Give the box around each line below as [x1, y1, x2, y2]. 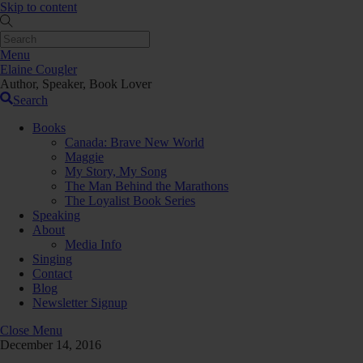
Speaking [32, 208, 80, 222]
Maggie [65, 150, 104, 164]
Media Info [65, 237, 122, 251]
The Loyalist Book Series [65, 194, 195, 207]
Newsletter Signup [32, 296, 127, 310]
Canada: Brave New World [65, 135, 204, 149]
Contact [32, 267, 72, 280]
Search [13, 93, 48, 107]
